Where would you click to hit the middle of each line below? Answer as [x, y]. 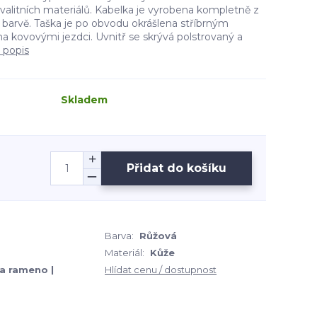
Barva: [119, 236]
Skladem [84, 100]
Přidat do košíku [177, 168]
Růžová [158, 236]
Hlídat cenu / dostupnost [161, 270]
